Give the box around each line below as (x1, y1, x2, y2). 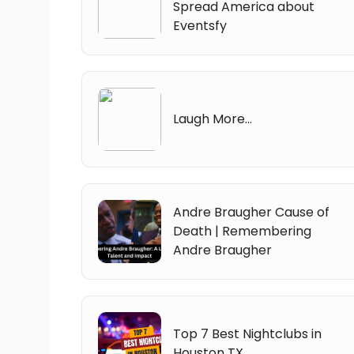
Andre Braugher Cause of (173, 202, 330, 221)
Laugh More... (173, 109, 252, 128)
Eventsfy (173, 16, 227, 35)
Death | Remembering (173, 221, 311, 240)
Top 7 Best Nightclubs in (173, 324, 322, 343)
